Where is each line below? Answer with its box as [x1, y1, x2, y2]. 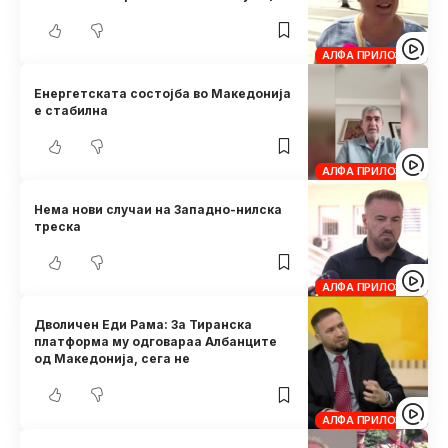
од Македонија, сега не [34, 351, 191, 367]
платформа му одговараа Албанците [34, 334, 278, 350]
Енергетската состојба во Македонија [34, 85, 292, 101]
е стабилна [34, 102, 109, 118]
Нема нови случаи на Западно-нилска [34, 201, 283, 217]
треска [34, 218, 82, 234]
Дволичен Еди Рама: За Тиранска [34, 317, 253, 333]
